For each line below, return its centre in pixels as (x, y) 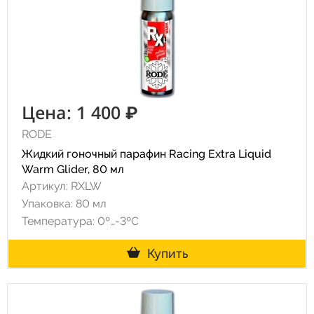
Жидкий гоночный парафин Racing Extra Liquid (146, 154)
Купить (167, 253)
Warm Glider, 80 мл (73, 169)
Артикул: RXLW (62, 186)
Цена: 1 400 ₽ (80, 112)
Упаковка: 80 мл (64, 204)
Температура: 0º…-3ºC (80, 221)
